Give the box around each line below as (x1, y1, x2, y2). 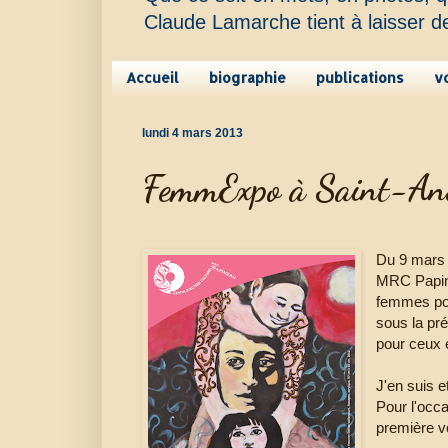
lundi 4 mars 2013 (142, 125, 243, 140)
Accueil (126, 69, 179, 87)
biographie (209, 69, 286, 87)
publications (316, 69, 404, 87)
